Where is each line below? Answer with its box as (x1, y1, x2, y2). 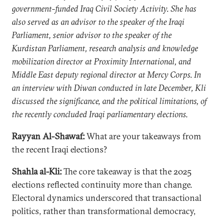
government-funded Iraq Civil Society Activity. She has (12, 3, 197, 14)
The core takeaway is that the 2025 (62, 166, 192, 177)
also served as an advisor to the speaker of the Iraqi (12, 16, 184, 27)
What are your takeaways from (87, 131, 201, 142)
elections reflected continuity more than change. (12, 179, 192, 190)
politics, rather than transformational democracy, (12, 205, 196, 217)
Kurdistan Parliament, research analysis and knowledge (12, 43, 198, 54)
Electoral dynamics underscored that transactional (12, 192, 201, 203)
